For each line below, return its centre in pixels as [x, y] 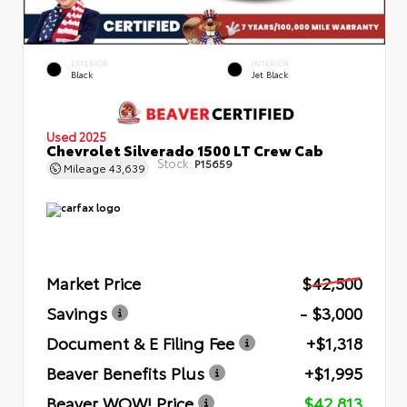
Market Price [94, 282]
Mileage [85, 167]
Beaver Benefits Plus [125, 372]
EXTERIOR [89, 63]
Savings [77, 312]
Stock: [174, 162]
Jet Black [270, 74]
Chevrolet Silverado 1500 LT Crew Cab [185, 149]
